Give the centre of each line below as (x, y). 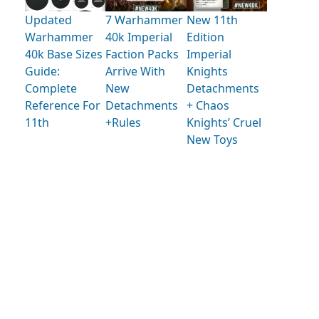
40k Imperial (139, 37)
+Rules (124, 123)
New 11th (212, 20)
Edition (205, 37)
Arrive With (136, 72)
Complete (51, 89)
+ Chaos (208, 106)
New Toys (212, 140)
